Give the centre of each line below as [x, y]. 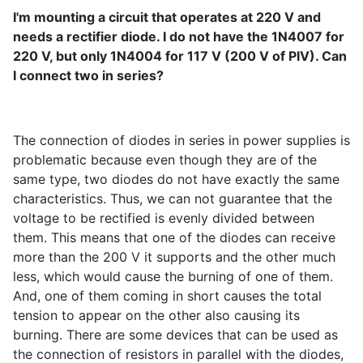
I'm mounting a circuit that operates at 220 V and [167, 17]
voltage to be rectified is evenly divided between [164, 218]
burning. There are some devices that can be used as [175, 335]
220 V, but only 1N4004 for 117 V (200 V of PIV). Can [180, 56]
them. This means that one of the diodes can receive [174, 238]
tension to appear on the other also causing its [156, 316]
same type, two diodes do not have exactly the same [176, 179]
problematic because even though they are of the [165, 160]
